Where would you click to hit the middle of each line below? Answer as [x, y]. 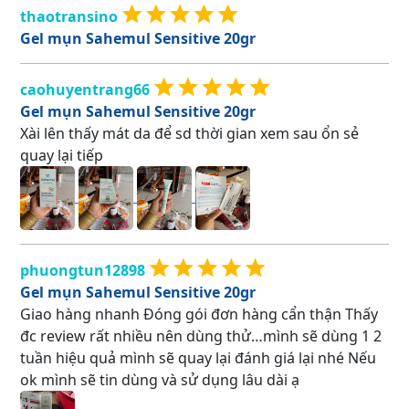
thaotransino [69, 16]
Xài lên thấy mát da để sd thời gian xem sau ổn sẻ [189, 133]
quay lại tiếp [62, 155]
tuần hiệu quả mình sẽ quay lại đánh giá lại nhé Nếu [198, 358]
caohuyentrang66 [85, 89]
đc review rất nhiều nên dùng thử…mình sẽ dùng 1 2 [201, 336]
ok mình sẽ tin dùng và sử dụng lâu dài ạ [160, 380]
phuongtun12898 [83, 270]
